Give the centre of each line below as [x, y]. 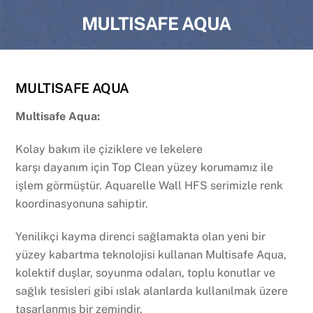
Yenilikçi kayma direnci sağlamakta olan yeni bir [141, 236]
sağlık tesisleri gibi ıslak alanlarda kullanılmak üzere [152, 291]
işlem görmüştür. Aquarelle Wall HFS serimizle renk [150, 185]
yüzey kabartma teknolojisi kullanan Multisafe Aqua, [151, 254]
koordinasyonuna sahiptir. [82, 203]
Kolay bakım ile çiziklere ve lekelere [109, 149]
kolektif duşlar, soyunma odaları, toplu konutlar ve [146, 272]
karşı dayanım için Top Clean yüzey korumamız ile [145, 167]
